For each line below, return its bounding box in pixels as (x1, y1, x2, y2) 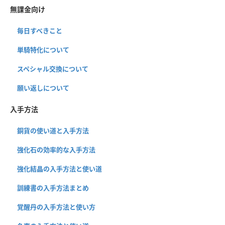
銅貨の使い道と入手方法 (17, 126, 89, 136)
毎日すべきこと (17, 26, 62, 36)
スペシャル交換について (17, 64, 88, 74)
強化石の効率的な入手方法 (17, 145, 95, 155)
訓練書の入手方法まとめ (17, 183, 89, 193)
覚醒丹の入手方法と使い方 (17, 202, 95, 212)
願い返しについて (17, 83, 69, 93)
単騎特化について (17, 45, 69, 55)
